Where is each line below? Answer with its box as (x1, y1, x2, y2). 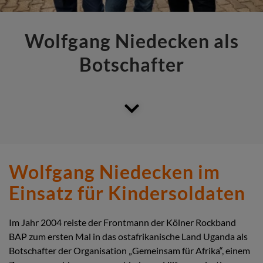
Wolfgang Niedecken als (24, 29, 239, 52)
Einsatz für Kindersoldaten (9, 181, 245, 204)
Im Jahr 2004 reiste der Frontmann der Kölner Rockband (9, 216, 236, 228)
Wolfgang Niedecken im (9, 160, 220, 183)
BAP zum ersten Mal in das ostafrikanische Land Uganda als (9, 230, 248, 242)
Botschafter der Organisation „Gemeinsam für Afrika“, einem (9, 244, 250, 256)
